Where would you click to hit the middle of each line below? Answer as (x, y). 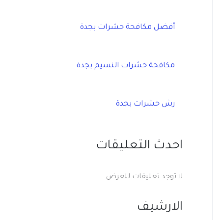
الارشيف (160, 208)
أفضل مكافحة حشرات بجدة (127, 28)
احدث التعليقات (139, 147)
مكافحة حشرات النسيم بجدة (126, 66)
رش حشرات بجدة (145, 105)
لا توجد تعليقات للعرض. (143, 178)
